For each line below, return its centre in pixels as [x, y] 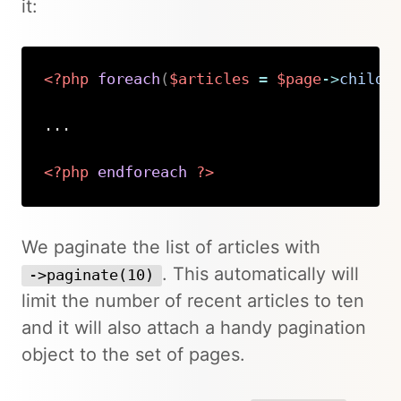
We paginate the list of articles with [171, 247]
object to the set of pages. [133, 354]
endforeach [142, 173]
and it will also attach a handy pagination [194, 328]
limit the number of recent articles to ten [193, 301]
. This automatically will [260, 274]
